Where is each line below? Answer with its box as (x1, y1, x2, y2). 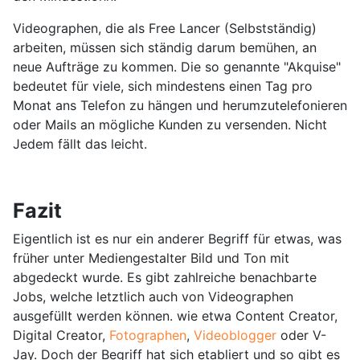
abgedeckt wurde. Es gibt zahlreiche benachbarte (13, 268, 317, 285)
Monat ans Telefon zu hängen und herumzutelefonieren (13, 96, 347, 113)
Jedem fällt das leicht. (13, 135, 147, 152)
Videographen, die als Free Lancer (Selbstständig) (13, 19, 317, 36)
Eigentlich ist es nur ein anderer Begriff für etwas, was (13, 230, 342, 247)
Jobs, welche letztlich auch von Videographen (13, 288, 293, 305)
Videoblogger (194, 326, 280, 343)
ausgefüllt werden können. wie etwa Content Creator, (13, 307, 337, 324)
